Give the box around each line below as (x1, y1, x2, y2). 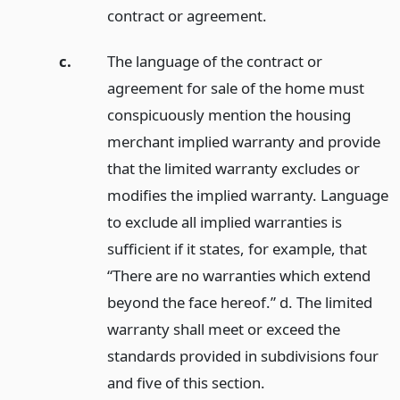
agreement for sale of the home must (106, 77, 364, 98)
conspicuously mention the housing (106, 104, 351, 125)
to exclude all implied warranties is (106, 211, 342, 232)
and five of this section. (106, 371, 265, 393)
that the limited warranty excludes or (106, 157, 360, 179)
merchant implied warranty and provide (106, 130, 380, 152)
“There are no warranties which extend (106, 264, 371, 286)
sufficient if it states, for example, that (106, 237, 367, 259)
